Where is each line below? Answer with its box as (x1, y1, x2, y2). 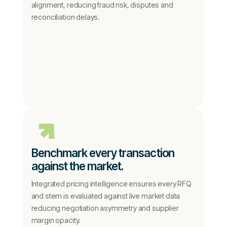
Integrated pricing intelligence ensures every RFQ (31, 179, 192, 188)
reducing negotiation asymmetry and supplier (31, 204, 179, 212)
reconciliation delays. (31, 13, 100, 21)
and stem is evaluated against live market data (31, 192, 180, 200)
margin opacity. (31, 216, 81, 224)
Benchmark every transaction (31, 146, 174, 160)
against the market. (31, 159, 124, 173)
